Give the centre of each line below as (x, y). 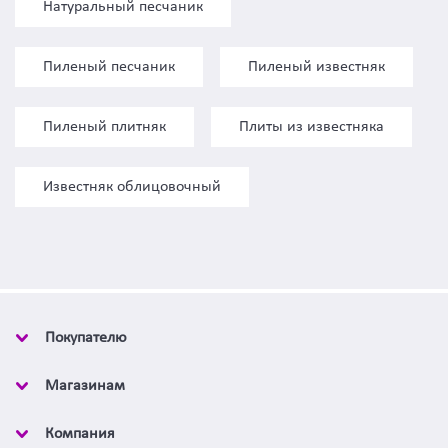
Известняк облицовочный (132, 187)
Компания (80, 434)
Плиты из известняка (311, 127)
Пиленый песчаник (109, 67)
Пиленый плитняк (104, 127)
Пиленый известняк (316, 67)
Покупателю (86, 338)
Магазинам (85, 386)
